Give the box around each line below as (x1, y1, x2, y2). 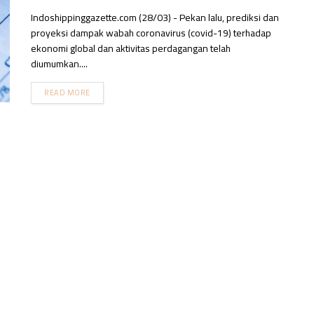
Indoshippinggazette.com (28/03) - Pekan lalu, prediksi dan (31, 8, 279, 27)
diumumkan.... (31, 55, 88, 73)
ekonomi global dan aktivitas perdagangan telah (31, 39, 231, 57)
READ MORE (44, 86, 90, 100)
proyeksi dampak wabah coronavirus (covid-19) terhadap (31, 24, 271, 42)
